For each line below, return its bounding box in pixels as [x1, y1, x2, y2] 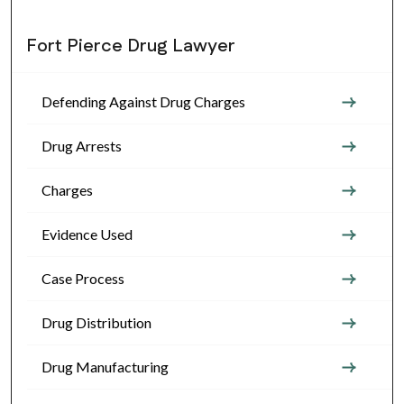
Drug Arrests [41, 137, 122, 154]
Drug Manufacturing [41, 358, 169, 375]
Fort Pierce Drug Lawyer [26, 33, 235, 59]
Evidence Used [41, 225, 133, 243]
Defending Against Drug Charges [41, 93, 245, 110]
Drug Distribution [41, 314, 151, 331]
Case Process [41, 270, 124, 287]
